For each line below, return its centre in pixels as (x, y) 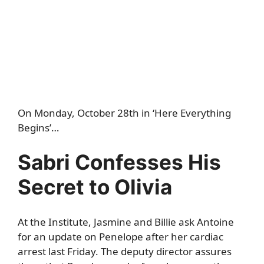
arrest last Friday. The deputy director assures (125, 251)
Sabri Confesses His (119, 162)
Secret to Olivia (95, 187)
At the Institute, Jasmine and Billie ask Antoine (126, 222)
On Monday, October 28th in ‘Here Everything (124, 113)
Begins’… (38, 127)
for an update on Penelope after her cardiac (121, 236)
